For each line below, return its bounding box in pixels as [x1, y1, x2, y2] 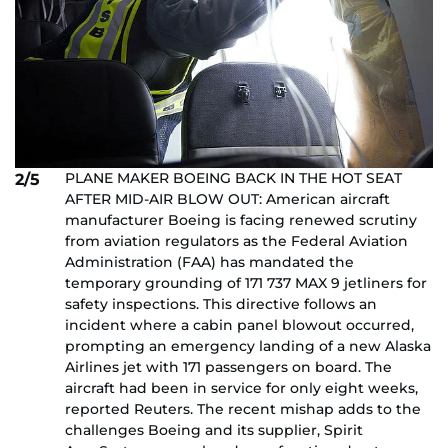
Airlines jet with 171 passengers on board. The [65, 357, 392, 376]
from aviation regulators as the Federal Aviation [65, 231, 408, 250]
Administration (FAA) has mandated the [65, 252, 354, 271]
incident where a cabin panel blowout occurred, [65, 315, 414, 334]
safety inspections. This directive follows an [65, 294, 377, 313]
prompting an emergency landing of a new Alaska [65, 336, 431, 355]
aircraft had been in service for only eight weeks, [65, 378, 418, 397]
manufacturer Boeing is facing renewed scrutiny [65, 210, 417, 229]
